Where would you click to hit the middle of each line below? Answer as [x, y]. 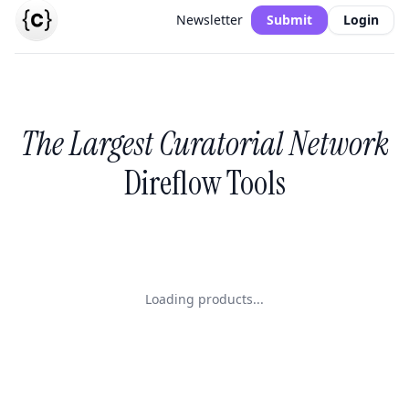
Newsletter [210, 19]
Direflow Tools [204, 183]
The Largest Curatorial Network [204, 144]
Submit [289, 19]
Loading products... [204, 299]
